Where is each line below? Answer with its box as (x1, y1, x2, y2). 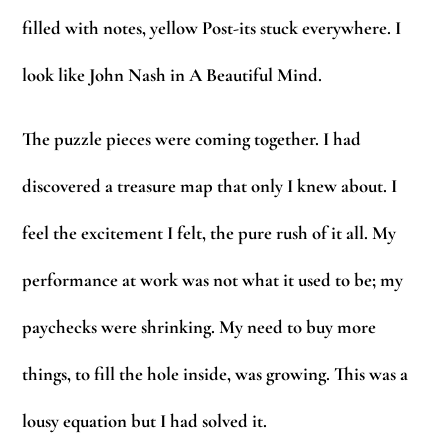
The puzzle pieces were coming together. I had (22, 128, 362, 151)
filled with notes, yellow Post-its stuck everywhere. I (22, 16, 402, 39)
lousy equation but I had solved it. (22, 410, 268, 433)
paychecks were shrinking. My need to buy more (22, 316, 377, 339)
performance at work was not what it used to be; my (22, 269, 404, 292)
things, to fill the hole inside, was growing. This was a (22, 363, 409, 386)
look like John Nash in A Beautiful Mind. (22, 63, 323, 86)
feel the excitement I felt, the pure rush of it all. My (22, 222, 397, 245)
